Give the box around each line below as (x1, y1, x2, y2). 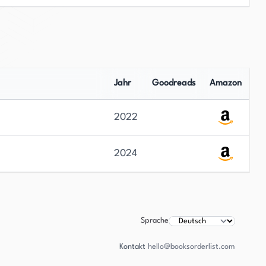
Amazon (209, 79, 242, 88)
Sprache (141, 217, 169, 224)
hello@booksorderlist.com (148, 243, 235, 251)
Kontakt (119, 243, 145, 251)
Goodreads (151, 79, 195, 88)
